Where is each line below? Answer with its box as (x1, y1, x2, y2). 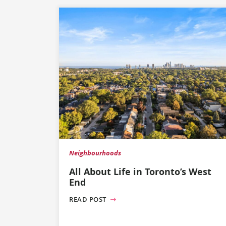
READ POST (69, 195, 108, 204)
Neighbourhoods (69, 149, 121, 157)
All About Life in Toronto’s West (69, 165, 211, 178)
